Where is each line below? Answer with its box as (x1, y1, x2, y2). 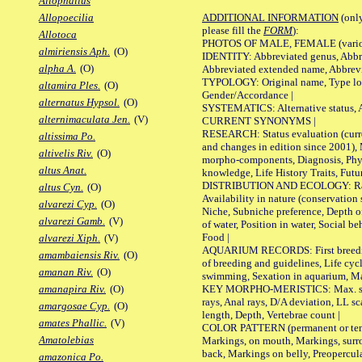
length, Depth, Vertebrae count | (202, 308, 340, 321)
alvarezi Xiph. (39, 232, 100, 245)
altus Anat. (39, 164, 86, 177)
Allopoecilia (39, 11, 94, 24)
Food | (202, 230, 229, 243)
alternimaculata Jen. (39, 113, 130, 126)
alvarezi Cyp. (39, 198, 97, 211)
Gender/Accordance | (202, 88, 293, 101)
